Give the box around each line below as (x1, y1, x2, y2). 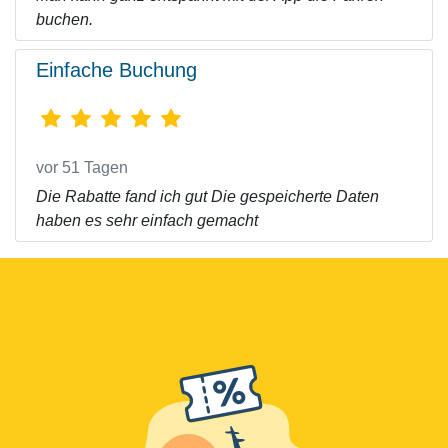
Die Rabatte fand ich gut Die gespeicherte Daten (36, 188, 379, 205)
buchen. (36, 11, 93, 28)
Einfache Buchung (36, 59, 197, 81)
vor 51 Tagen (36, 159, 128, 176)
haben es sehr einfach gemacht (36, 212, 258, 229)
